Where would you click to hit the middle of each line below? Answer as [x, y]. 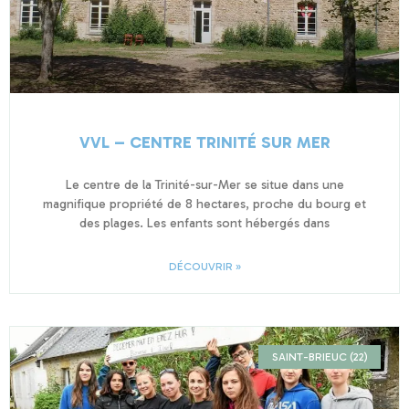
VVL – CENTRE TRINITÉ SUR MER [204, 142]
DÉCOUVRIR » [204, 266]
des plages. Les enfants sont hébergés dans [204, 223]
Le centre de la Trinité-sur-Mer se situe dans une [204, 184]
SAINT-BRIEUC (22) [320, 357]
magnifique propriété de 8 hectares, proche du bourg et [204, 204]
